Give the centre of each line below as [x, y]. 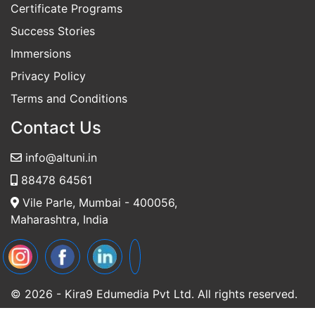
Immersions [41, 81]
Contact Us [56, 155]
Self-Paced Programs [67, 13]
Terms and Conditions [69, 126]
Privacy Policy [48, 103]
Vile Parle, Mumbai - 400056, [98, 230]
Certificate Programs [66, 36]
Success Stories [53, 58]
